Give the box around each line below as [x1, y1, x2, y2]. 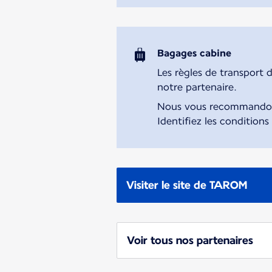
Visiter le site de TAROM [126, 178, 247, 191]
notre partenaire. [157, 81, 237, 93]
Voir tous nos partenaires [127, 233, 253, 246]
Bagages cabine [157, 47, 232, 59]
